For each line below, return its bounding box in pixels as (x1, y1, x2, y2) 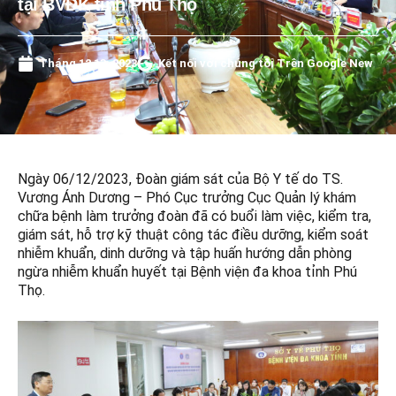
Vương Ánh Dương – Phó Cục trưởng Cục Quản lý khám (18, 189, 356, 207)
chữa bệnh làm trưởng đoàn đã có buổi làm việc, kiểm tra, (18, 208, 371, 225)
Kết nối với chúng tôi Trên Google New (158, 57, 373, 71)
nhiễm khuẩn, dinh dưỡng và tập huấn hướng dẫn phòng (18, 245, 352, 263)
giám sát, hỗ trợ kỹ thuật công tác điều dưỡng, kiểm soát (18, 226, 369, 244)
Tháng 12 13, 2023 (39, 57, 137, 71)
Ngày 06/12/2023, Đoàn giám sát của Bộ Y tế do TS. (18, 171, 343, 188)
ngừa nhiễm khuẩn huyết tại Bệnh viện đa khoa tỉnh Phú (18, 263, 357, 281)
